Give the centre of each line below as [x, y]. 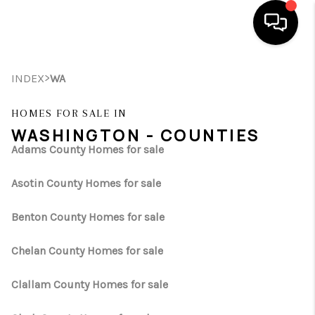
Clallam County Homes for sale [90, 284]
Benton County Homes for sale [88, 217]
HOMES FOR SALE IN [69, 113]
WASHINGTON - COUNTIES [136, 136]
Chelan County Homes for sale [87, 251]
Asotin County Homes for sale [86, 183]
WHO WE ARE [199, 258]
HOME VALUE [200, 228]
